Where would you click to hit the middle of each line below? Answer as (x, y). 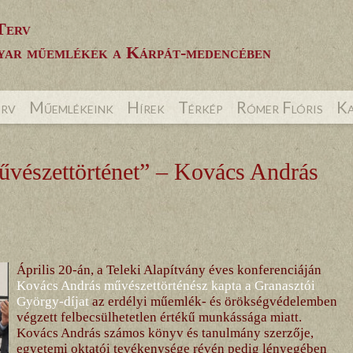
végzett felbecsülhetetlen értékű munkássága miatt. (159, 317)
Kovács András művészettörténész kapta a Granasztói (165, 285)
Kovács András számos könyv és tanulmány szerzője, (165, 333)
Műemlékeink (71, 107)
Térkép (200, 107)
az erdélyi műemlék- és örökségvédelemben (213, 301)
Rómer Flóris (279, 107)
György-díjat (52, 301)
